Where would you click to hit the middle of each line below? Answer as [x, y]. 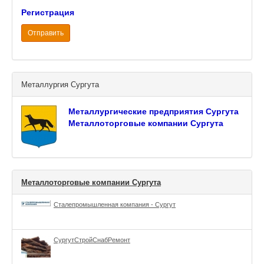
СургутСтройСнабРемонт [92, 240]
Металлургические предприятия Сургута [154, 111]
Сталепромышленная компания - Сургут [115, 204]
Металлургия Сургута [60, 85]
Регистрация [48, 12]
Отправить [46, 33]
